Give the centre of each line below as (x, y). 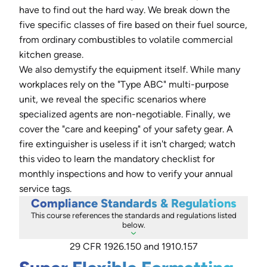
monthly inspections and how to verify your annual (126, 174)
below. (133, 225)
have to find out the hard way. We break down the (125, 10)
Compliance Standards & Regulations (133, 203)
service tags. (45, 189)
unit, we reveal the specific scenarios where (113, 99)
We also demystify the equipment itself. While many (130, 69)
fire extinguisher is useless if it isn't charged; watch (127, 144)
